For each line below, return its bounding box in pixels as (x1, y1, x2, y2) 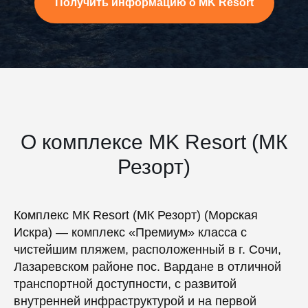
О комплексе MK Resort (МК (21, 131, 287, 153)
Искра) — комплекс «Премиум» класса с (14, 225, 247, 239)
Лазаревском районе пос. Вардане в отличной (14, 260, 281, 274)
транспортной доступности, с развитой (14, 277, 236, 291)
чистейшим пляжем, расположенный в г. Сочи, (14, 243, 281, 256)
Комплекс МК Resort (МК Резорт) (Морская (14, 208, 258, 222)
